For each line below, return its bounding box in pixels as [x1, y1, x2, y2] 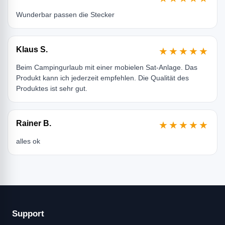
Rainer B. [16, 119, 51, 128]
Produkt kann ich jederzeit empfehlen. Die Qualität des [16, 74, 189, 82]
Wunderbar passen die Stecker [16, 11, 115, 19]
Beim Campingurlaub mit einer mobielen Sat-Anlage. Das [16, 63, 197, 72]
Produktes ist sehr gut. [16, 84, 87, 93]
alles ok [16, 137, 40, 146]
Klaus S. [16, 45, 48, 54]
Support [12, 209, 44, 219]
